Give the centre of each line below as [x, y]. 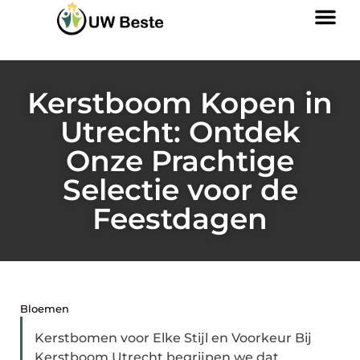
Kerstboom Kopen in [180, 103]
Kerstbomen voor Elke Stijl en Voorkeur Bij [173, 338]
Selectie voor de [180, 190]
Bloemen [45, 309]
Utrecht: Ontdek [180, 132]
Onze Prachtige [180, 161]
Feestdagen [180, 219]
